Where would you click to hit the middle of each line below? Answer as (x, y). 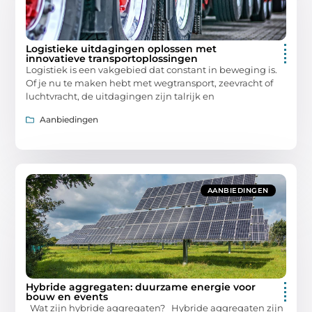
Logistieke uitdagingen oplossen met (122, 49)
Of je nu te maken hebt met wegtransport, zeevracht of (150, 83)
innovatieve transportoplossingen (112, 59)
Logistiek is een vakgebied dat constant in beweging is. (152, 70)
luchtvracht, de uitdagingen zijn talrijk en (120, 96)
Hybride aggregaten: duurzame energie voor (141, 287)
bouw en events (67, 296)
